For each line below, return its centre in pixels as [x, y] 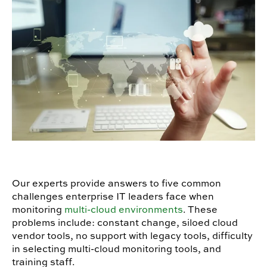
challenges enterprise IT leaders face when [113, 196]
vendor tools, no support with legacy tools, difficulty [132, 236]
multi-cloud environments [124, 209]
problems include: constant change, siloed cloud [125, 223]
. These [200, 209]
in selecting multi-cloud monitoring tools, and [117, 249]
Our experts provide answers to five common [117, 183]
